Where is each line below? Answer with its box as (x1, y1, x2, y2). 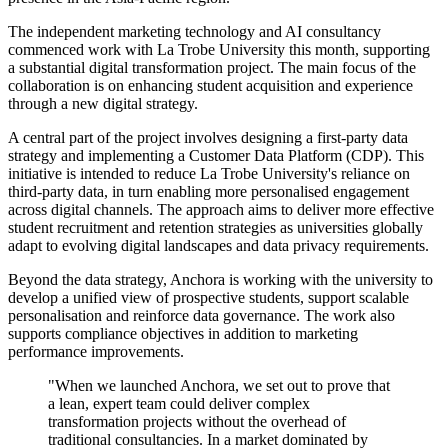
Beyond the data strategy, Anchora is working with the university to (8, 271, 433, 289)
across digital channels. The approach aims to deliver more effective (8, 201, 434, 219)
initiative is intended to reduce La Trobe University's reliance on (8, 165, 410, 183)
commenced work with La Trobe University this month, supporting (8, 41, 430, 59)
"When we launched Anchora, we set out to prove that (48, 377, 390, 395)
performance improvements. (8, 343, 184, 361)
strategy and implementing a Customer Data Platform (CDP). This (8, 147, 424, 165)
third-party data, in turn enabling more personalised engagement (8, 183, 409, 201)
